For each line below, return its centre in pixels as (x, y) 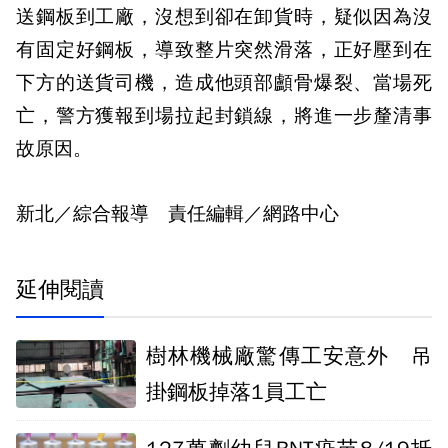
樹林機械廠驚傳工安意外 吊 (289, 356)
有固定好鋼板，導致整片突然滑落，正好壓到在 (224, 50)
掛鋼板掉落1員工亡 (236, 392)
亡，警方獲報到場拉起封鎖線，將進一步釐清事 (224, 116)
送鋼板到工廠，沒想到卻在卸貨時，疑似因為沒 (224, 17)
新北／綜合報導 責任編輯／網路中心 (177, 214)
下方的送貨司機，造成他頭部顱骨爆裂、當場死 (224, 83)
